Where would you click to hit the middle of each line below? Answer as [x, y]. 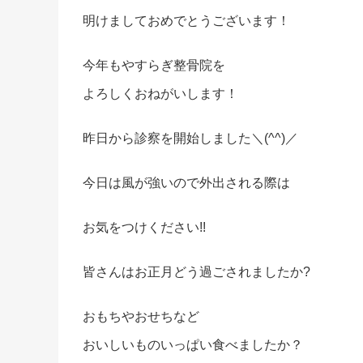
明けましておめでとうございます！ [186, 20]
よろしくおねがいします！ [160, 93]
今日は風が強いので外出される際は [186, 182]
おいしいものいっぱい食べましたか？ [193, 344]
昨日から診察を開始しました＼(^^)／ [190, 138]
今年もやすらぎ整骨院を [154, 65]
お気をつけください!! [144, 227]
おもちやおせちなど [141, 316]
